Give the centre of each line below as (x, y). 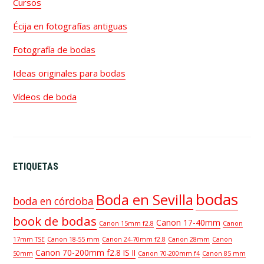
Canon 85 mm (224, 253)
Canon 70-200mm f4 (169, 253)
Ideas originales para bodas (70, 73)
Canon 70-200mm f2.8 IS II (86, 252)
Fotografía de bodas (55, 49)
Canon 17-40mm (189, 222)
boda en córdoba (54, 201)
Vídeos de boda (45, 96)
